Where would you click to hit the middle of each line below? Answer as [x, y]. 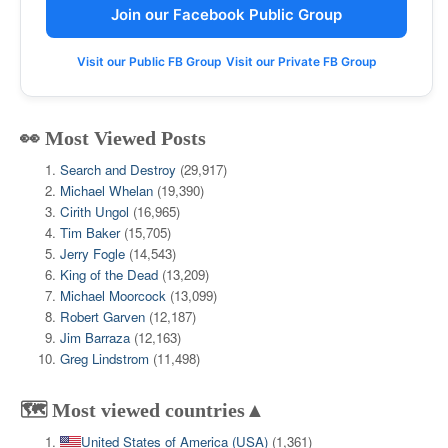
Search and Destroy [118, 169]
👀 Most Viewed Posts [113, 138]
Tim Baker [90, 232]
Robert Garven [102, 316]
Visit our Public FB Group [149, 61]
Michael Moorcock [113, 295]
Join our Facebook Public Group [226, 14]
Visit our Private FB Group [301, 61]
